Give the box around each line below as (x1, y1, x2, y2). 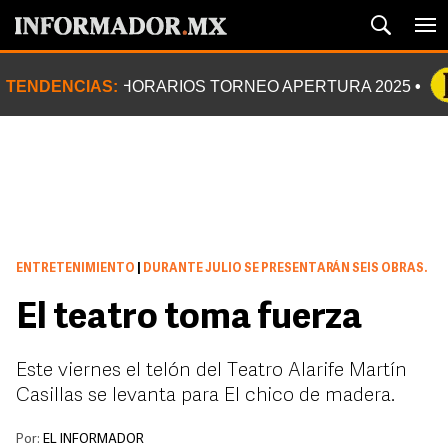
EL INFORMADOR (43, 433, 144, 446)
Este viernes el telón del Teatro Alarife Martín (16, 361, 407, 381)
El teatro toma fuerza (16, 301, 362, 337)
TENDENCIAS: (6, 78, 118, 95)
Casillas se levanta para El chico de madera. (16, 386, 395, 406)
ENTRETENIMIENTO (16, 263, 135, 275)
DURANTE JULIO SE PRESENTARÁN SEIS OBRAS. (141, 263, 427, 275)
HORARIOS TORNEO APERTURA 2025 (120, 78, 411, 95)
